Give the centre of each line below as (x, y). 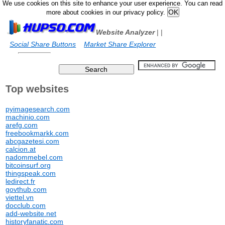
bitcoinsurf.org (28, 165)
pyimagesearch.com (38, 109)
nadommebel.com (34, 157)
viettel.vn (20, 197)
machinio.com (28, 117)
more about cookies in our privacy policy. (106, 13)
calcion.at (21, 149)
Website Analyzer (126, 32)
